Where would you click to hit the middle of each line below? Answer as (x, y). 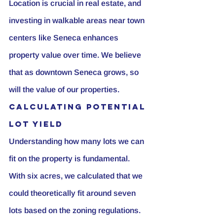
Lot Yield (36, 124)
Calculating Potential (79, 106)
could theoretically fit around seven (73, 193)
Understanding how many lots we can (77, 141)
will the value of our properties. (64, 89)
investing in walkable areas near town (78, 20)
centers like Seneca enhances (65, 37)
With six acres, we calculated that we (77, 176)
